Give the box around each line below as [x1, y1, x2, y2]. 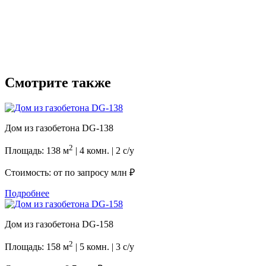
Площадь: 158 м [5, 242, 69, 252]
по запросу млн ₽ [65, 167, 135, 178]
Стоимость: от [5, 167, 65, 178]
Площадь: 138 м [5, 145, 69, 156]
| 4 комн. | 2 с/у [73, 145, 134, 156]
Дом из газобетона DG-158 [5, 219, 113, 230]
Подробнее [5, 188, 49, 199]
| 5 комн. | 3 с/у [73, 242, 134, 252]
